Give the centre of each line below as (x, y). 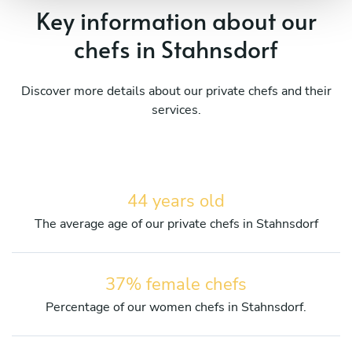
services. (176, 110)
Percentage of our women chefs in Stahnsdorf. (176, 307)
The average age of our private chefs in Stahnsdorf (176, 224)
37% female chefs (176, 284)
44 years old (176, 201)
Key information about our (176, 20)
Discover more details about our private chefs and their (176, 91)
